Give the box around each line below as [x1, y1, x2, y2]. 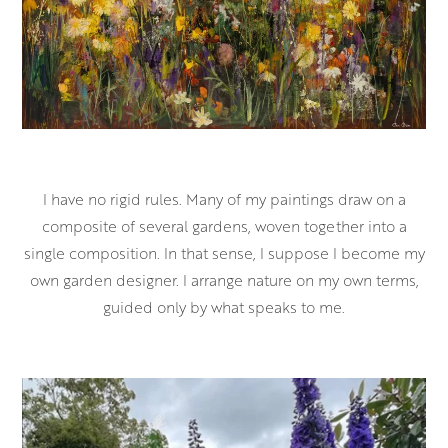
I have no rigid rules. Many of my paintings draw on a [42, 189, 406, 210]
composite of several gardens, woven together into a [41, 216, 407, 237]
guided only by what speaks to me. [103, 297, 345, 318]
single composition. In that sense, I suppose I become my [23, 243, 425, 264]
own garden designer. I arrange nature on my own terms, [29, 270, 419, 291]
